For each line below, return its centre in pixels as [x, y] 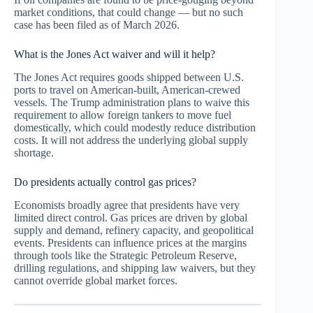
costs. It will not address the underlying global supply [131, 140]
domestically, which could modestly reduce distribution [135, 127]
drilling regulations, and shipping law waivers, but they [135, 268]
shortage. [34, 152]
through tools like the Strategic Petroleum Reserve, [125, 255]
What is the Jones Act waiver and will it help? [115, 54]
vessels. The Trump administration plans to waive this [132, 102]
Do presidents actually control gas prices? [105, 182]
